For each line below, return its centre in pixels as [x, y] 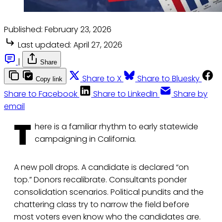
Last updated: [45, 45]
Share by [191, 94]
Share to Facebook [41, 94]
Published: [23, 29]
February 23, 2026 [78, 29]
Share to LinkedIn [125, 94]
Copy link [49, 79]
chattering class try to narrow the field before [102, 204]
